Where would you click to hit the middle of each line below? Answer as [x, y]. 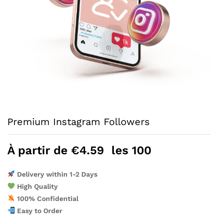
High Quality [36, 186]
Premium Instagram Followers [79, 122]
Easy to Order [38, 211]
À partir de [39, 150]
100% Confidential [46, 199]
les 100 [130, 150]
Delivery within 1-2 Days [56, 174]
